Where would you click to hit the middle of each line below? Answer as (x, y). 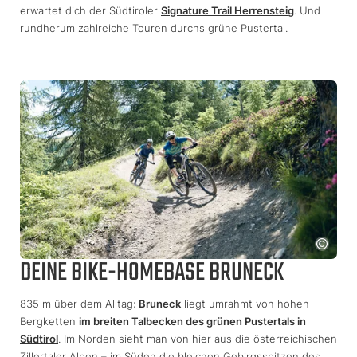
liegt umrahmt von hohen (245, 303)
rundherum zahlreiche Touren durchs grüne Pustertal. (154, 27)
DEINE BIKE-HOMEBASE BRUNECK (152, 273)
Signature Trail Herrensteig (228, 10)
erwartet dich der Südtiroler (90, 10)
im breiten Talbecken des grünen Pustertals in (192, 321)
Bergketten (49, 321)
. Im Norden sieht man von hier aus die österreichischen (198, 338)
